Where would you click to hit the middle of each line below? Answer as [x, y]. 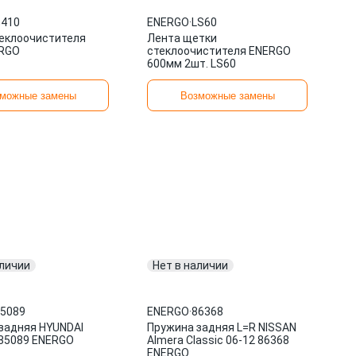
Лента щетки [182, 38]
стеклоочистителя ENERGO [219, 51]
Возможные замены [227, 95]
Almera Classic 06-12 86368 [219, 340]
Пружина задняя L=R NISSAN [222, 327]
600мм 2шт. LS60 [192, 64]
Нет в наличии [191, 265]
